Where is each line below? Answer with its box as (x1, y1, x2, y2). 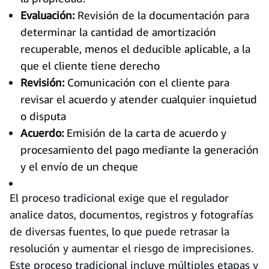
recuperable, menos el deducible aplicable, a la (20, 42, 250, 55)
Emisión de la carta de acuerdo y (64, 126, 226, 139)
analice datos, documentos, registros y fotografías (10, 208, 253, 221)
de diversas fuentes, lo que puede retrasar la (10, 225, 229, 238)
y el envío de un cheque (20, 160, 138, 173)
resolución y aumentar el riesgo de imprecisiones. (10, 241, 253, 255)
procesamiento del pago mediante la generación (20, 143, 259, 156)
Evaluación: (20, 8, 74, 22)
